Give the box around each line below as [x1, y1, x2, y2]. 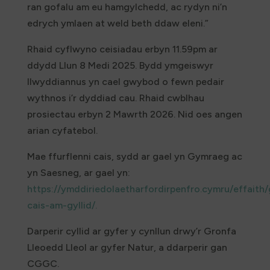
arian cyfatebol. [27, 125, 98, 137]
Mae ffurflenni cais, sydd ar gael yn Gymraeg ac [27, 151, 242, 163]
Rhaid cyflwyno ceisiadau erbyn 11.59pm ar [27, 43, 218, 55]
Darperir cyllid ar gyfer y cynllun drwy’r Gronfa [27, 225, 236, 237]
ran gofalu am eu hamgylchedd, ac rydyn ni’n [27, 1, 227, 13]
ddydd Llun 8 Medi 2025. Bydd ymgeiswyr [27, 60, 213, 72]
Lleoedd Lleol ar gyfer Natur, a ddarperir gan [27, 242, 227, 254]
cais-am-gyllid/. [27, 199, 97, 212]
